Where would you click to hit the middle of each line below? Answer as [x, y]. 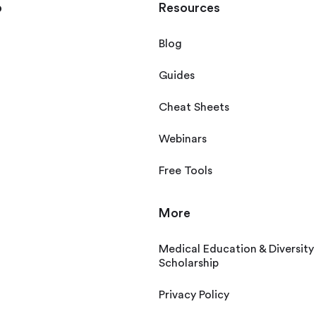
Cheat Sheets [194, 108]
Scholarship [189, 263]
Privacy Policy [194, 295]
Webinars [183, 139]
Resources [189, 8]
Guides [177, 76]
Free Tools [186, 171]
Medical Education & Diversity [236, 249]
